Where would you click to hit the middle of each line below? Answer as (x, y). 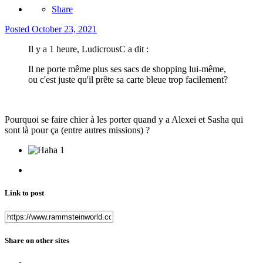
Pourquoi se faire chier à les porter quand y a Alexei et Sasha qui (124, 119)
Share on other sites (37, 241)
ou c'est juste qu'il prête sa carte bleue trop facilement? (128, 79)
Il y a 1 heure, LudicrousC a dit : (88, 49)
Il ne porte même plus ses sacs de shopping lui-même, (127, 69)
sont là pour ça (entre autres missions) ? (77, 130)
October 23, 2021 (64, 29)
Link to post (24, 193)
